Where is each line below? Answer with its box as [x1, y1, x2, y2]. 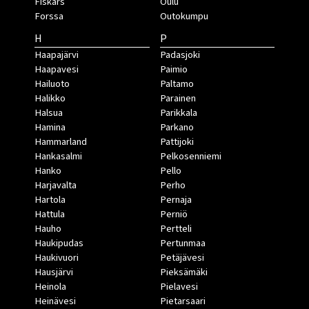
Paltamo [159, 77, 194, 92]
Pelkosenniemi [159, 149, 221, 164]
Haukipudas [34, 236, 83, 251]
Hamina [34, 120, 66, 135]
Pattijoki [159, 134, 194, 150]
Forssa [34, 9, 63, 24]
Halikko [34, 91, 66, 106]
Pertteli [159, 221, 192, 237]
